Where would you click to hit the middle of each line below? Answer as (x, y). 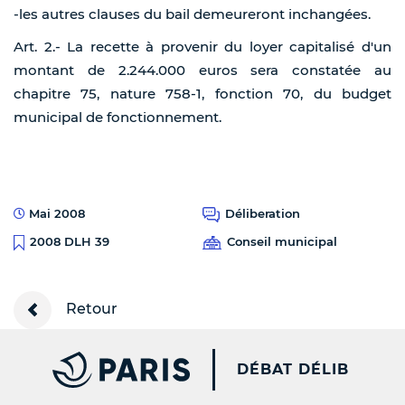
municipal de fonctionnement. (118, 118)
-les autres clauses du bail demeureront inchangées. (192, 14)
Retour (90, 308)
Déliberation (263, 214)
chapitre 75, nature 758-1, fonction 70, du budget (202, 94)
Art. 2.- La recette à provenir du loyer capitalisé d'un (202, 47)
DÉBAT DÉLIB (293, 369)
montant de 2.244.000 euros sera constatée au (202, 71)
